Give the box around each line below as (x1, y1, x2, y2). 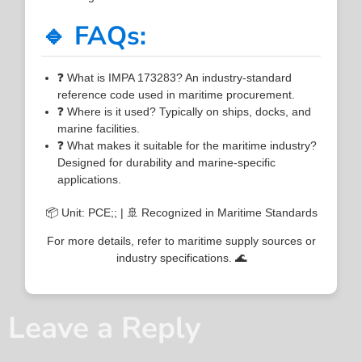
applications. (57, 172, 122, 186)
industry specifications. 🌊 (116, 250, 246, 264)
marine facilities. (57, 121, 141, 135)
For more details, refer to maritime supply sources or (46, 234, 316, 247)
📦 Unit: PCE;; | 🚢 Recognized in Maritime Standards (44, 205, 318, 219)
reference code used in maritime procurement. (57, 87, 296, 101)
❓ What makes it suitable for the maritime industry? (57, 138, 318, 152)
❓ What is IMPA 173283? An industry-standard (57, 70, 293, 84)
